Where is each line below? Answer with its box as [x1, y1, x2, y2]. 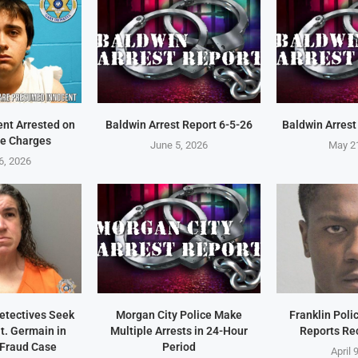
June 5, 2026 [149, 139, 208, 152]
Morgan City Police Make [115, 308, 242, 321]
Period [161, 340, 196, 353]
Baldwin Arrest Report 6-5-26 [105, 118, 253, 132]
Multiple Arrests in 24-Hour [109, 324, 248, 337]
